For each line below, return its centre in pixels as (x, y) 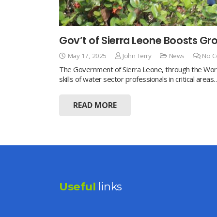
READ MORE (95, 105)
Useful (77, 186)
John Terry (137, 56)
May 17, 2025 (87, 56)
